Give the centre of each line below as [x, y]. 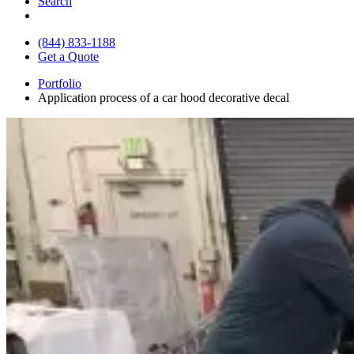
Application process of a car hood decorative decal [164, 97]
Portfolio [60, 83]
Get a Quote [68, 56]
